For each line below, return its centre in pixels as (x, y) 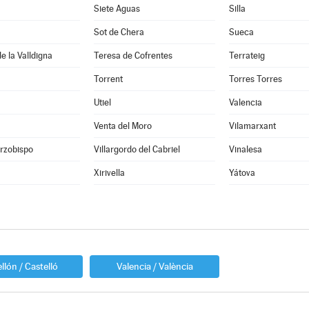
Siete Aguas (117, 9)
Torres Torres (255, 79)
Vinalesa (245, 149)
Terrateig (247, 56)
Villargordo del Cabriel (137, 149)
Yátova (242, 173)
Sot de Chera (119, 32)
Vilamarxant (252, 126)
